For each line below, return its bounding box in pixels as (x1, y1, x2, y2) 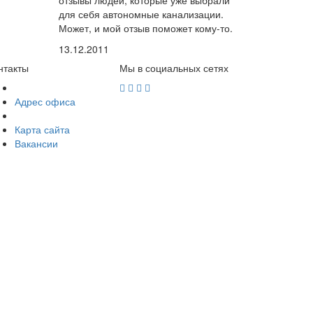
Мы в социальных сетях (119, 60, 228, 75)
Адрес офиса (15, 94, 75, 108)
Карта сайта (15, 122, 70, 136)
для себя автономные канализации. (58, 6, 224, 21)
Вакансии (15, 136, 58, 150)
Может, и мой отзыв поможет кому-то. (58, 20, 233, 35)
